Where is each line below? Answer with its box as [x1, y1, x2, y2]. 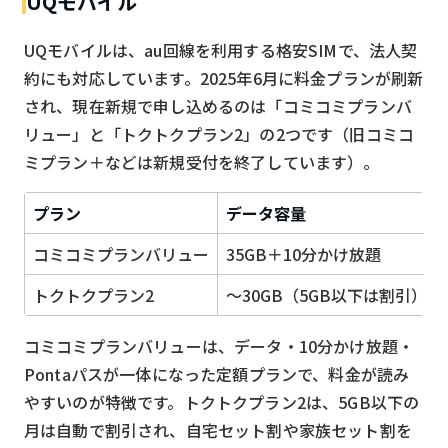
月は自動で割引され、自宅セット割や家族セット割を [24, 417, 412, 442]
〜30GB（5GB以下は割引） [226, 282, 427, 307]
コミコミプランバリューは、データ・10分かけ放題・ [24, 333, 415, 358]
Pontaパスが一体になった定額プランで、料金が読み [24, 361, 410, 386]
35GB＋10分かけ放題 [226, 241, 381, 266]
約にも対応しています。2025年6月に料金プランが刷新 [24, 65, 424, 90]
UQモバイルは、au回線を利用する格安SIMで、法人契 [24, 37, 418, 62]
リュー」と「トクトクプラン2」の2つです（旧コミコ [24, 121, 415, 146]
